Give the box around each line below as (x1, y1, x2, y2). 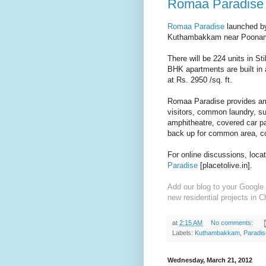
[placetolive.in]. (198, 161, 252, 170)
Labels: (172, 229, 195, 237)
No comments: (210, 219, 255, 227)
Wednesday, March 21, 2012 (167, 256, 252, 264)
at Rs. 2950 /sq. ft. (167, 75, 232, 85)
